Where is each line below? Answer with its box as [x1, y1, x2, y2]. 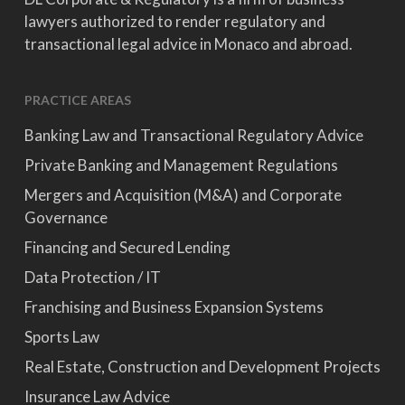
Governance [24, 208, 108, 227]
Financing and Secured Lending [24, 238, 231, 257]
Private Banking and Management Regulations [24, 155, 338, 174]
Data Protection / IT [24, 268, 161, 287]
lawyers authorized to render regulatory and [24, 12, 325, 31]
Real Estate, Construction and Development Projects [24, 357, 381, 376]
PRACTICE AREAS [24, 92, 131, 108]
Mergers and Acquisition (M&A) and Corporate [24, 185, 342, 204]
